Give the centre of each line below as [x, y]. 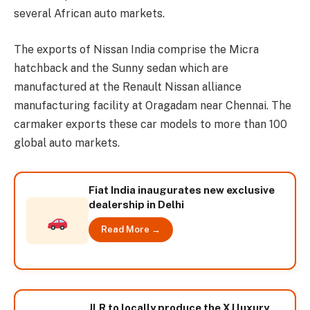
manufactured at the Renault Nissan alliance [128, 86]
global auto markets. [67, 143]
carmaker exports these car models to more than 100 [151, 124]
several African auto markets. [89, 14]
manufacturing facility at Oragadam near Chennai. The [153, 105]
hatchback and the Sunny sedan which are [121, 68]
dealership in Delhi [136, 204]
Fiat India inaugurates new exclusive [182, 190]
